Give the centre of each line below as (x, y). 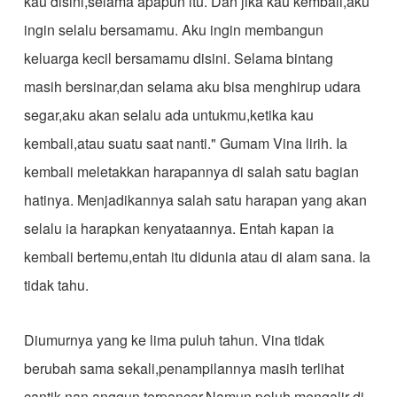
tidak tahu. (56, 285)
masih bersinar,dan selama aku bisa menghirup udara (192, 86)
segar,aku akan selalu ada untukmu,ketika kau (168, 115)
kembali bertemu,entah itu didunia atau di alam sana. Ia (197, 257)
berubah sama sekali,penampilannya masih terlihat (183, 368)
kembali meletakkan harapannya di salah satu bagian (191, 171)
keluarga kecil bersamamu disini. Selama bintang (178, 58)
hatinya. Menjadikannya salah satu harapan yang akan (195, 200)
